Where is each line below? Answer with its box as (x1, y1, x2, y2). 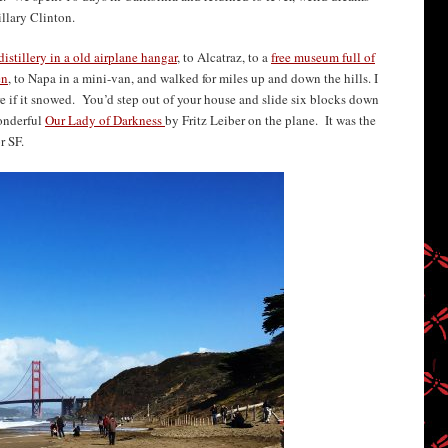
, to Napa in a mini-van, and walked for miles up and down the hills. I (8, 69, 378, 88)
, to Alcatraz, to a (177, 48, 271, 67)
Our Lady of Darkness (45, 111, 165, 130)
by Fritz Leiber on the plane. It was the (165, 111, 376, 130)
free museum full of (271, 48, 375, 67)
